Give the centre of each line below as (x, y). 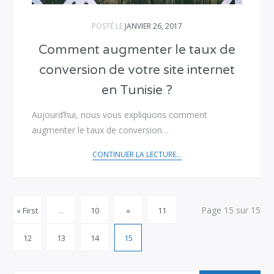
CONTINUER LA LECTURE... (137, 155)
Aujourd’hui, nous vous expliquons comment (120, 115)
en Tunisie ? (137, 91)
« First (28, 211)
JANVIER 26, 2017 (154, 26)
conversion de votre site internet (137, 70)
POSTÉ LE (108, 26)
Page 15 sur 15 (231, 210)
